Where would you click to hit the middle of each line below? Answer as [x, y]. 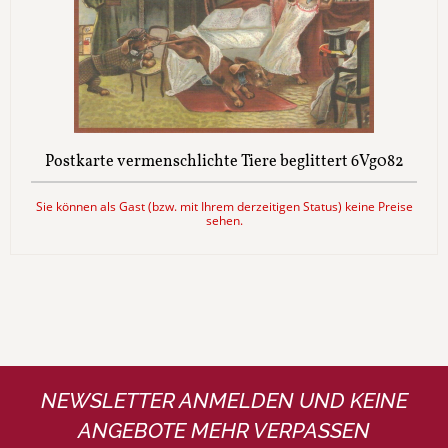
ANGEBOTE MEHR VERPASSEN [224, 430]
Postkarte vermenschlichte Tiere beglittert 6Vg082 [224, 161]
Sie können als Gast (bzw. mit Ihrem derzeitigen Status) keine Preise [224, 206]
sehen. [224, 220]
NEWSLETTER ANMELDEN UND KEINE [224, 400]
